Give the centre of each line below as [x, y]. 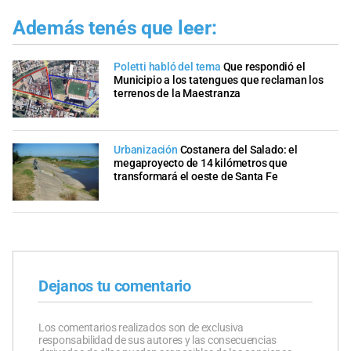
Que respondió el [264, 67]
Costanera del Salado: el [239, 150]
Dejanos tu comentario [115, 286]
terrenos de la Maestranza [177, 94]
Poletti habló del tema [167, 67]
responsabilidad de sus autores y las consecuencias [157, 340]
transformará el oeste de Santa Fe [196, 176]
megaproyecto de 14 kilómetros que [201, 163]
